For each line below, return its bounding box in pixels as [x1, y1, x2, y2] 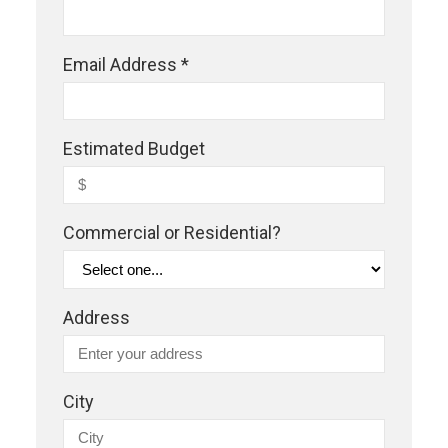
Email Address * [63, 53, 189, 75]
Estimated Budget [63, 137, 205, 159]
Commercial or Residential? [63, 221, 281, 243]
